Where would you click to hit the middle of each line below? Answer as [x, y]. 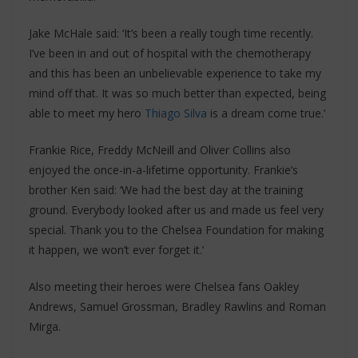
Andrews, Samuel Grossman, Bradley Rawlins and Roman [177, 307]
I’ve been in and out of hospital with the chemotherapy [170, 54]
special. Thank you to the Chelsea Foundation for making [176, 230]
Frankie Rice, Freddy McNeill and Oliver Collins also [160, 150]
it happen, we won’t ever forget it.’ [116, 250]
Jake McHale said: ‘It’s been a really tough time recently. [171, 34]
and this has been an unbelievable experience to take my [175, 74]
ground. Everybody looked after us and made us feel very [176, 210]
